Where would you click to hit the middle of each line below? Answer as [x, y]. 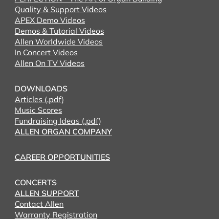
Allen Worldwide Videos [59, 42]
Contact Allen [39, 204]
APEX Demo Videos [50, 20]
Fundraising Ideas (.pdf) [58, 121]
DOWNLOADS [41, 88]
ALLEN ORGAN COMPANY [63, 131]
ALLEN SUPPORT [47, 193]
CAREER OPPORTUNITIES [62, 157]
